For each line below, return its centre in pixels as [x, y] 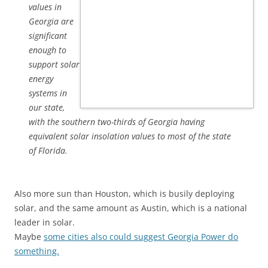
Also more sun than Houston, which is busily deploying [124, 194]
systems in [48, 93]
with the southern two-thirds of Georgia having [117, 122]
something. [37, 251]
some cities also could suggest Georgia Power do [141, 237]
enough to [48, 50]
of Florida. [48, 150]
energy [41, 79]
